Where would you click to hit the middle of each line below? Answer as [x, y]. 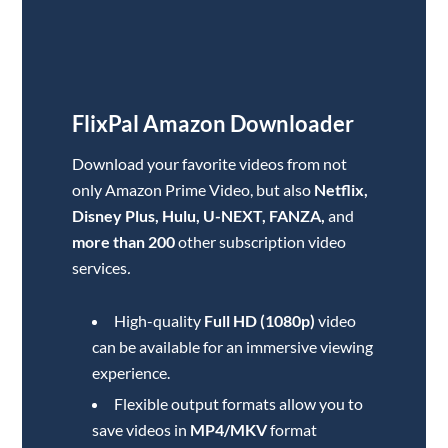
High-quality [159, 320]
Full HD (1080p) [261, 320]
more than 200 [124, 241]
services [100, 267]
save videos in [141, 429]
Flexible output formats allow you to [239, 403]
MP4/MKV [229, 429]
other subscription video [261, 241]
